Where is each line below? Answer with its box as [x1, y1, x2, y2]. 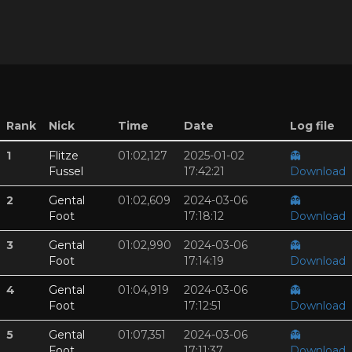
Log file [290, 119, 335, 134]
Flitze [49, 148, 79, 163]
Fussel [49, 164, 83, 179]
